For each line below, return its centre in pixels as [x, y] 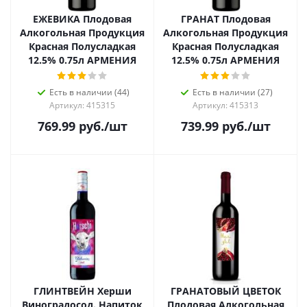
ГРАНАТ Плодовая [225, 19]
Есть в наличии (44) [89, 92]
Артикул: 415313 [225, 105]
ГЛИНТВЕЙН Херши [82, 291]
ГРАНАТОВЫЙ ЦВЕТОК [225, 291]
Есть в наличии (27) [232, 92]
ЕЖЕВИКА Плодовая [82, 19]
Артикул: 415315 [82, 105]
